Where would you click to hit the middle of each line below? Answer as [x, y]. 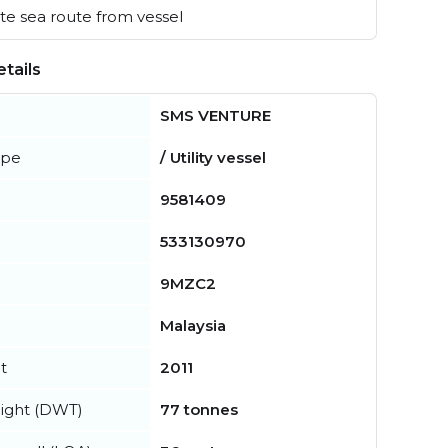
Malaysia [193, 326]
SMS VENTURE [215, 116]
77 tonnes [199, 410]
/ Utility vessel [213, 158]
